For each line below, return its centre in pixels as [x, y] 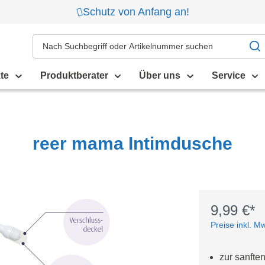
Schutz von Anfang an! [136, 12]
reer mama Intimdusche [132, 143]
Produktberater [74, 75]
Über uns [160, 75]
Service [228, 75]
